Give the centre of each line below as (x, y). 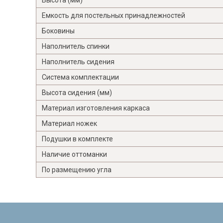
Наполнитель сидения (78, 61)
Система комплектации (80, 77)
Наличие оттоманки (74, 154)
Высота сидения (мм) (77, 92)
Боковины (58, 31)
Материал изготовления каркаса (96, 108)
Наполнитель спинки (76, 46)
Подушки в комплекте (77, 139)
